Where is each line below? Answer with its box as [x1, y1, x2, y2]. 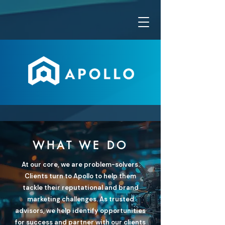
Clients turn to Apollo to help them [25, 172, 136, 180]
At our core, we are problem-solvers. [21, 160, 140, 169]
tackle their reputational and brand [22, 183, 139, 192]
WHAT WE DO [32, 139, 129, 152]
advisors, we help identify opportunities [15, 206, 146, 215]
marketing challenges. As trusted [27, 195, 134, 203]
